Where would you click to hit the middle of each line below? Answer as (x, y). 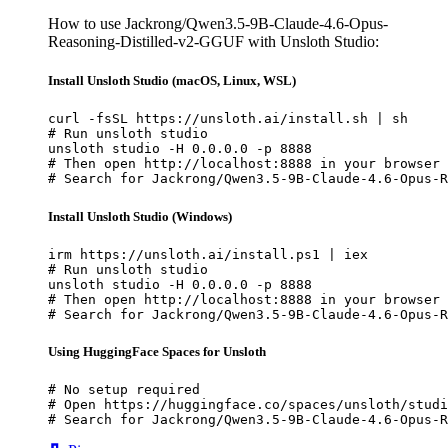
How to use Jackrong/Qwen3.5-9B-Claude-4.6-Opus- (218, 23)
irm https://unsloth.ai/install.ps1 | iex (208, 254)
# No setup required (124, 390)
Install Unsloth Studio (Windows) (140, 216)
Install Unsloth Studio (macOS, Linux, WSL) (172, 81)
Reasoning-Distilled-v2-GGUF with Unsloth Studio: (213, 41)
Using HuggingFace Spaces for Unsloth (157, 351)
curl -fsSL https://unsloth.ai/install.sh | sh (228, 119)
